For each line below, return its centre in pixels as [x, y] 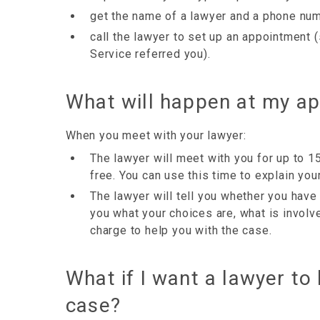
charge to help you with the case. [181, 230]
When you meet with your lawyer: [156, 135]
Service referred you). [150, 54]
